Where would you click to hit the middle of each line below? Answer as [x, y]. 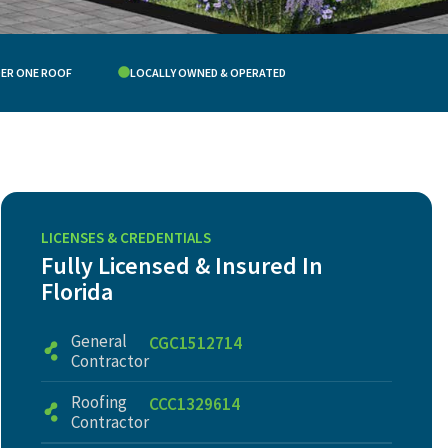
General [98, 341]
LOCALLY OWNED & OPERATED [208, 72]
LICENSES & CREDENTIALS [125, 237]
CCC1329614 [194, 404]
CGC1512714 [195, 343]
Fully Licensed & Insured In [181, 265]
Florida [76, 291]
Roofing [98, 402]
